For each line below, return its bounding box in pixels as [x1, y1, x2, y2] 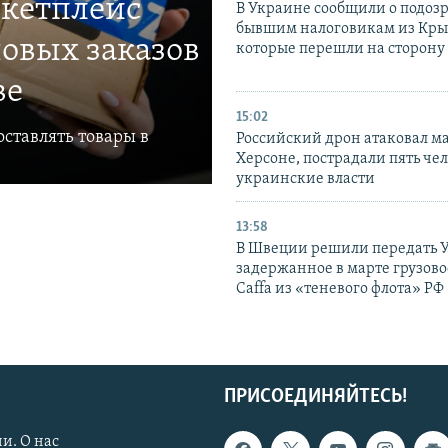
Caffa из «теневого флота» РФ [236, 281, 444, 298]
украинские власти [236, 171, 375, 188]
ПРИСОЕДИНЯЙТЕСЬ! [224, 387, 407, 408]
